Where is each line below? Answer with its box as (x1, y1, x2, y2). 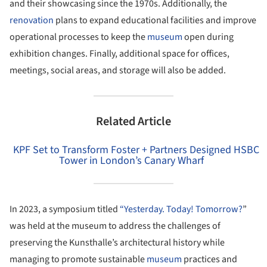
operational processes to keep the (10, 30, 147, 44)
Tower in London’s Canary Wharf (58, 153, 204, 168)
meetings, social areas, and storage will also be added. (10, 64, 226, 77)
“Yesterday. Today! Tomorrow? (120, 202, 243, 216)
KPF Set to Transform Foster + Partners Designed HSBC (13, 142, 259, 157)
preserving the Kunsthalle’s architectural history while (10, 235, 225, 249)
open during (182, 30, 234, 44)
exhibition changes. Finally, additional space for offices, (10, 47, 229, 61)
